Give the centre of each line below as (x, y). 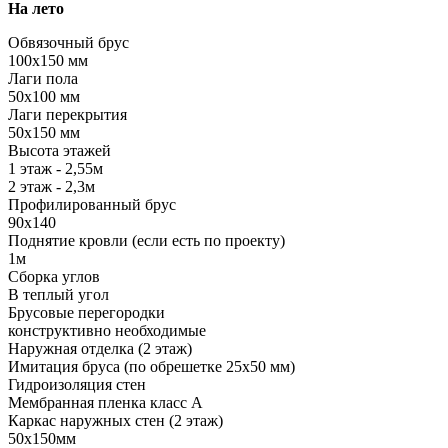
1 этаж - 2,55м (55, 168)
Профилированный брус (92, 204)
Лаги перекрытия (67, 114)
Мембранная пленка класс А (105, 402)
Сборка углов (54, 276)
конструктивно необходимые (107, 330)
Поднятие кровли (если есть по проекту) (146, 240)
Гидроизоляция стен (77, 384)
